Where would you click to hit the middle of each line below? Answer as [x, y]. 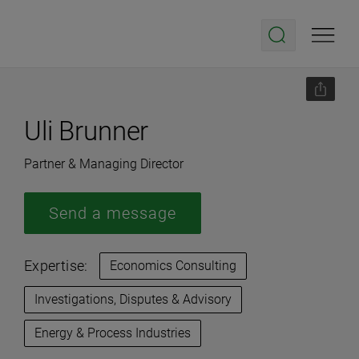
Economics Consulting [173, 266]
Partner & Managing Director [104, 164]
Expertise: [56, 266]
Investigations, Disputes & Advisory [133, 299]
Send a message [113, 213]
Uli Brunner [87, 131]
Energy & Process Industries [113, 333]
